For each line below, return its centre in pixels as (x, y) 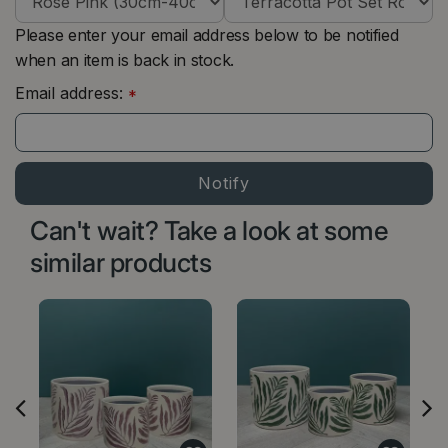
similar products (121, 262)
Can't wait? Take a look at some (209, 230)
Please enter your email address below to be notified (207, 34)
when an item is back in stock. (124, 59)
